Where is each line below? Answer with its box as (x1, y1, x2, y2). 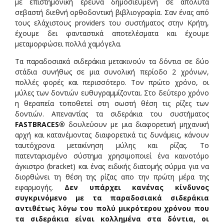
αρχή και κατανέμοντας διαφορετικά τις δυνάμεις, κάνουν (15, 129, 209, 139)
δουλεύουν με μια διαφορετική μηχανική (68, 119, 209, 129)
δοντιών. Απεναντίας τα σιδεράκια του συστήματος (15, 108, 209, 118)
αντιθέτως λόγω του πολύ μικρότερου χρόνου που (15, 203, 209, 213)
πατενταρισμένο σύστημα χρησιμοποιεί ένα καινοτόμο (15, 150, 209, 160)
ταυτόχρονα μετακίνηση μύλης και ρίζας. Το (15, 140, 209, 150)
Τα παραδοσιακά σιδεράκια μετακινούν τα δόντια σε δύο (15, 56, 209, 66)
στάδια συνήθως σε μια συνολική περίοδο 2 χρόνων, (15, 66, 209, 76)
